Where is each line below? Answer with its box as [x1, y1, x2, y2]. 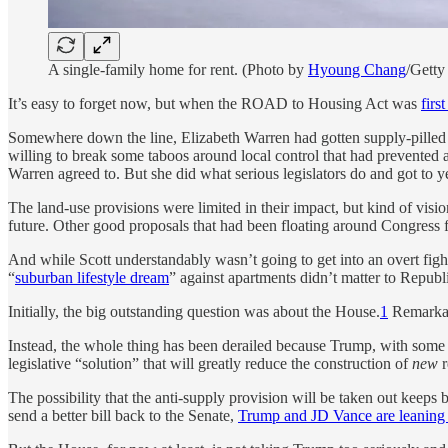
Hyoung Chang [308, 60, 406, 78]
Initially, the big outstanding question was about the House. [8, 302, 380, 320]
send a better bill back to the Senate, [8, 406, 238, 424]
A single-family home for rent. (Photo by [48, 60, 308, 78]
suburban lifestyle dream [15, 268, 169, 286]
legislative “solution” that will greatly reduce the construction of [8, 354, 412, 372]
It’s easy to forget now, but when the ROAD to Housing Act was [8, 94, 421, 112]
